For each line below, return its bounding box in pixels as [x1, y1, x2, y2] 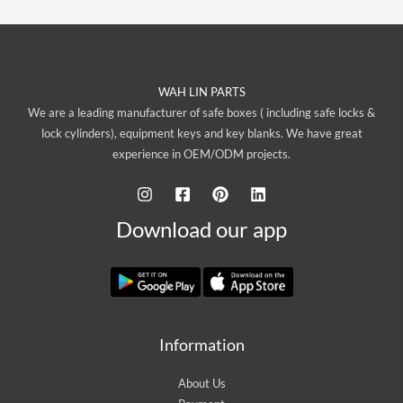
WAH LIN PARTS [157, 85, 246, 100]
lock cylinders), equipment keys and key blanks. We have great [40, 126, 363, 141]
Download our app [116, 217, 287, 243]
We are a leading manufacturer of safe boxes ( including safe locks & [28, 105, 375, 121]
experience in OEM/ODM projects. [112, 147, 291, 162]
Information [158, 335, 245, 355]
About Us [177, 376, 226, 391]
